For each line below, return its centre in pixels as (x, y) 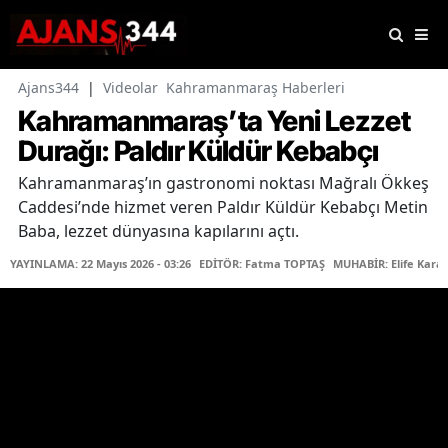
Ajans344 (48, 88)
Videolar (130, 88)
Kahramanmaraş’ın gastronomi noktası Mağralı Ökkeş (223, 183)
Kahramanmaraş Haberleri (255, 88)
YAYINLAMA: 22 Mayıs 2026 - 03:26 (100, 264)
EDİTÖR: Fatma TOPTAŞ (262, 264)
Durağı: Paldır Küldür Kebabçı (198, 151)
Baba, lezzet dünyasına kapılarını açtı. (158, 231)
